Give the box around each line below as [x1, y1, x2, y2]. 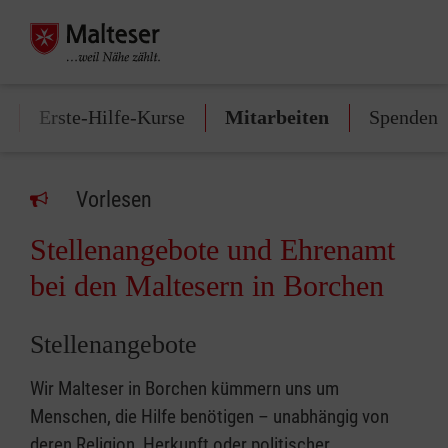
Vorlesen [76, 187, 152, 212]
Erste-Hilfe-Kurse [39, 106, 185, 128]
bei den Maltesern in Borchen [30, 269, 384, 302]
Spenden [369, 106, 438, 128]
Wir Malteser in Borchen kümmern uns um [30, 377, 339, 400]
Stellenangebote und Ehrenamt [30, 233, 395, 266]
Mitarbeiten [225, 106, 329, 128]
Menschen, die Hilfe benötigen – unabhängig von [30, 405, 389, 428]
